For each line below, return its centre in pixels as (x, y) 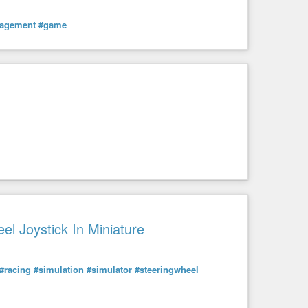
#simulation (59, 269)
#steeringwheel (167, 269)
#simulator (109, 269)
